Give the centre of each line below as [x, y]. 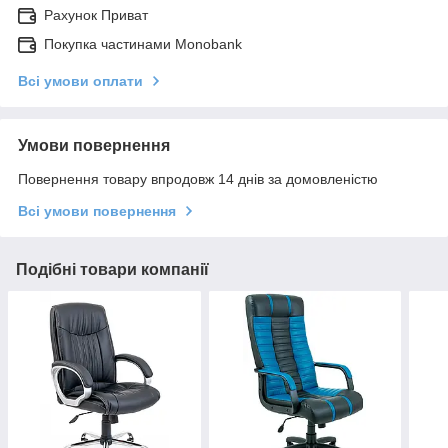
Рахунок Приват [96, 14]
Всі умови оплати [80, 80]
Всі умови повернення [97, 210]
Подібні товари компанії [112, 269]
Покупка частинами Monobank [143, 43]
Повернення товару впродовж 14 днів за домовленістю [198, 178]
